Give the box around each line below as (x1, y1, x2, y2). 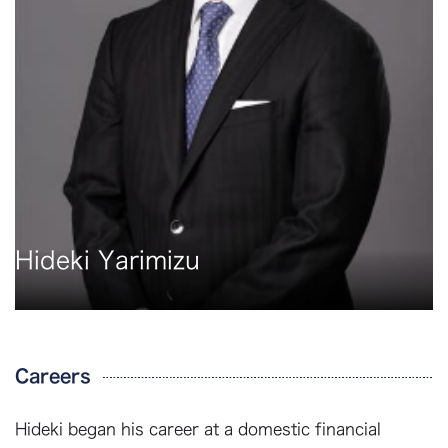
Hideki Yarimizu (15, 248, 200, 273)
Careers (15, 367, 91, 386)
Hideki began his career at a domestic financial (15, 421, 381, 438)
